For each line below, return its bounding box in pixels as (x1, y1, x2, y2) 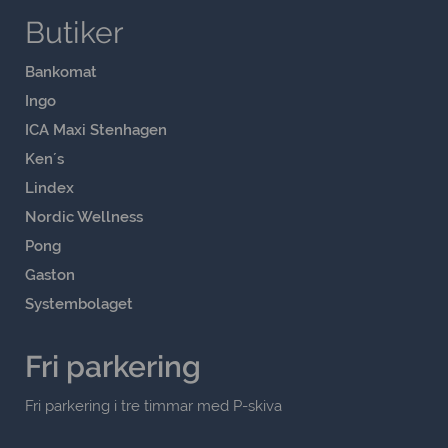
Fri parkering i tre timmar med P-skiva (25, 397, 282, 416)
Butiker (25, 15, 124, 51)
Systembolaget (25, 295, 133, 314)
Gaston (25, 266, 75, 285)
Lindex (25, 179, 74, 198)
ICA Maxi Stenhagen (25, 121, 167, 140)
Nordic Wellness (25, 208, 143, 227)
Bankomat (25, 63, 97, 82)
